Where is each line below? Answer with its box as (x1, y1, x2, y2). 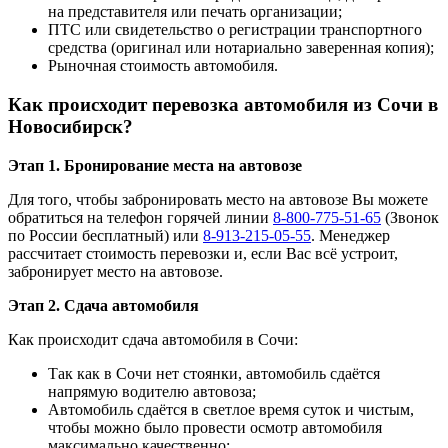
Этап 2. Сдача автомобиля (8, 296, 199, 314)
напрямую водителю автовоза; (48, 382, 256, 400)
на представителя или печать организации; (48, 3, 342, 21)
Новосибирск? (8, 115, 133, 137)
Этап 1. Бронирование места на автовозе (8, 156, 302, 174)
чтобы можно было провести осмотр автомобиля (48, 418, 382, 436)
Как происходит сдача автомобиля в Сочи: (8, 330, 298, 348)
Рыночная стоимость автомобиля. (48, 57, 278, 75)
